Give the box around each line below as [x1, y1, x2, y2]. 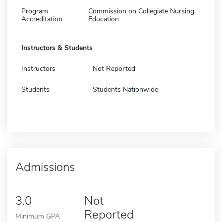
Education [88, 14, 119, 24]
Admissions [15, 159, 75, 175]
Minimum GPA [15, 211, 60, 221]
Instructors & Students [21, 43, 93, 53]
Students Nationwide [93, 84, 158, 94]
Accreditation [21, 14, 62, 24]
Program [21, 6, 48, 16]
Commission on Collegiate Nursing [88, 6, 194, 16]
